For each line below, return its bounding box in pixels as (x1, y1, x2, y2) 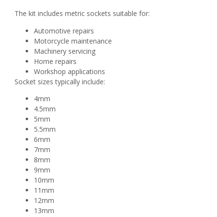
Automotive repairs (34, 26, 94, 35)
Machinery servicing (34, 46, 95, 56)
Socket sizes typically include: (15, 77, 105, 86)
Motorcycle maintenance (34, 36, 112, 46)
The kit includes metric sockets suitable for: (15, 9, 150, 18)
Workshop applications (34, 66, 105, 76)
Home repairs (34, 56, 77, 66)
